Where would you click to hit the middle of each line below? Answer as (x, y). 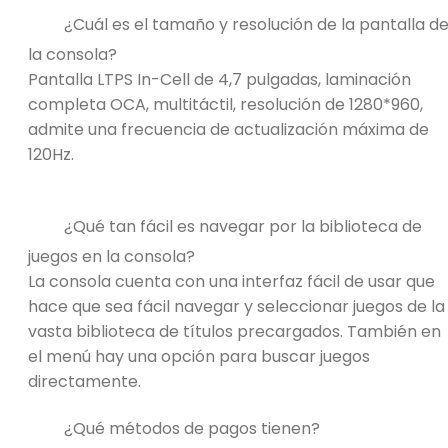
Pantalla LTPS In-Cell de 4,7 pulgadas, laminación (219, 79)
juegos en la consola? (111, 256)
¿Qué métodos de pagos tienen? (192, 428)
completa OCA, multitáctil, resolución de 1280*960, (225, 104)
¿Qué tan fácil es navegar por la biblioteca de (243, 226)
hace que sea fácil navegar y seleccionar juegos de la (236, 306)
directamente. (84, 381)
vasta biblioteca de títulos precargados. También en (234, 331)
